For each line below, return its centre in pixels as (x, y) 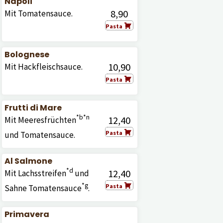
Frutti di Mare (33, 108)
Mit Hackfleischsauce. (43, 67)
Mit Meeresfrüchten (40, 120)
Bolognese (27, 55)
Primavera (27, 214)
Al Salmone (28, 161)
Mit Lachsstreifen (35, 173)
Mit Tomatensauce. (38, 13)
